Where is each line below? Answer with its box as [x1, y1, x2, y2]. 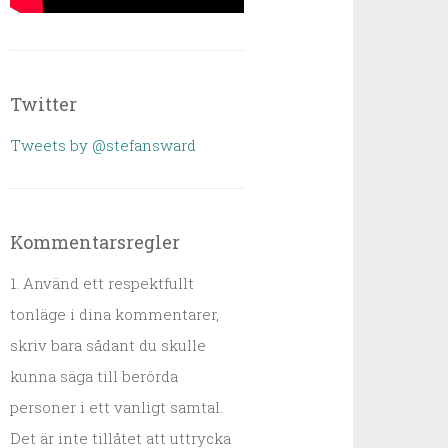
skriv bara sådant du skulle [10, 335, 207, 355]
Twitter [10, 92, 78, 116]
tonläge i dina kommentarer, [10, 304, 220, 324]
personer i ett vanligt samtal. [10, 397, 224, 417]
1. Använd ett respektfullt [10, 273, 195, 293]
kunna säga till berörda [10, 366, 179, 386]
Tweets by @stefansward [10, 135, 197, 155]
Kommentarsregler [10, 230, 181, 254]
